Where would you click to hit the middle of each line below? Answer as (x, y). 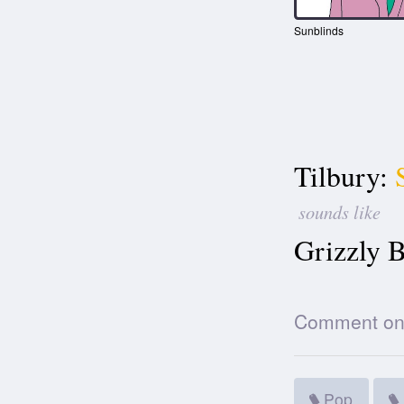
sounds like (339, 212)
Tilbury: (340, 176)
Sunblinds (318, 31)
